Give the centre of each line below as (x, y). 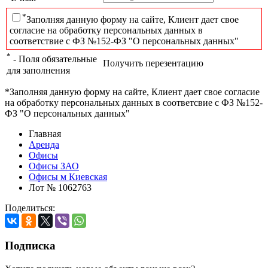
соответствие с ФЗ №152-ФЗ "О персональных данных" (124, 41)
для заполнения (38, 70)
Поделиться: (30, 208)
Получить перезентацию (153, 63)
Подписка (30, 245)
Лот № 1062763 (60, 188)
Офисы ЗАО (54, 166)
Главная (45, 134)
